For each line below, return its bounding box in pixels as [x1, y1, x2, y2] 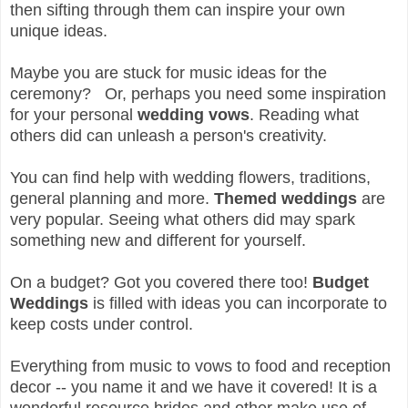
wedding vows [138, 106, 250, 125]
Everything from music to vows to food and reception [10, 357, 391, 376]
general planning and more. [10, 189, 214, 209]
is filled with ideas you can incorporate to [88, 294, 387, 313]
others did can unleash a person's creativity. [10, 127, 327, 146]
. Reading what [250, 106, 359, 125]
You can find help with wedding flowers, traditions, [10, 168, 371, 188]
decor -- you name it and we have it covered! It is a [10, 378, 377, 397]
